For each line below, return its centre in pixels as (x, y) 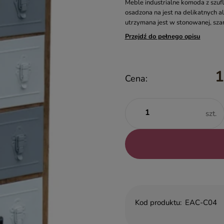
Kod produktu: (158, 202)
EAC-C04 (201, 202)
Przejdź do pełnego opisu (162, 36)
